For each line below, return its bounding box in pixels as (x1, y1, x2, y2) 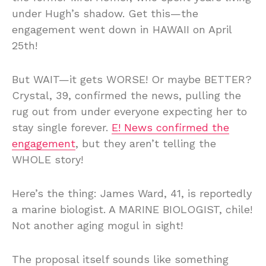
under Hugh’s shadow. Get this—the (12, 7, 198, 20)
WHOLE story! (12, 153, 83, 166)
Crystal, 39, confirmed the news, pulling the (12, 89, 241, 102)
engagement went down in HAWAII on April (12, 23, 232, 36)
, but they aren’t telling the (75, 137, 216, 150)
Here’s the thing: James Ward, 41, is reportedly (12, 187, 252, 200)
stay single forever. (12, 121, 112, 134)
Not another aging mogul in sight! (12, 219, 183, 232)
